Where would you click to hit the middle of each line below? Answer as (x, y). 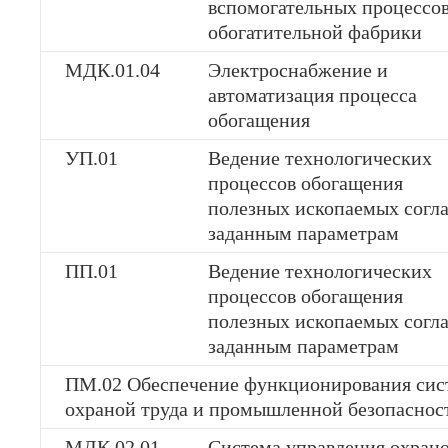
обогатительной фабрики (315, 32)
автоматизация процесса (312, 95)
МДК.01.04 (112, 70)
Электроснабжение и (298, 70)
